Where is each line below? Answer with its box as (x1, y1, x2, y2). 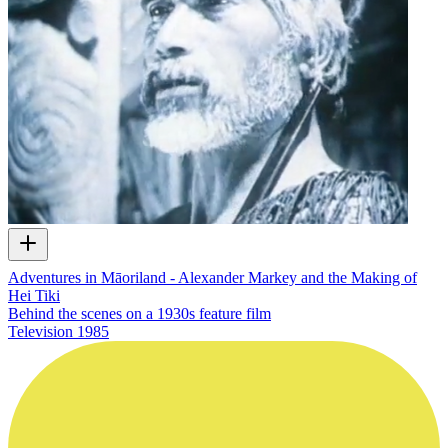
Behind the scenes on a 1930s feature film (8, 305, 271, 323)
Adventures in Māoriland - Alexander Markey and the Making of (8, 269, 417, 287)
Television (8, 323, 73, 341)
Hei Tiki (8, 287, 60, 305)
